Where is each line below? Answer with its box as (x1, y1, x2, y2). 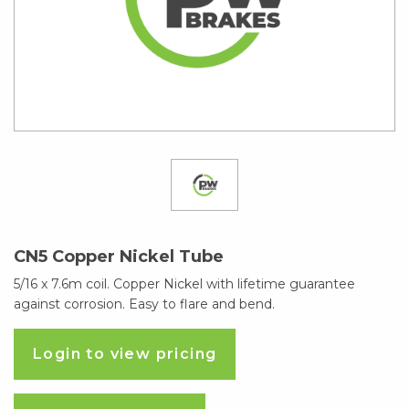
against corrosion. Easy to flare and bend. (14, 296, 275, 313)
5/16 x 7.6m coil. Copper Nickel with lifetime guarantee (14, 276, 355, 293)
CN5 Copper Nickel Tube (14, 246, 224, 267)
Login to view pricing (33, 345, 217, 363)
